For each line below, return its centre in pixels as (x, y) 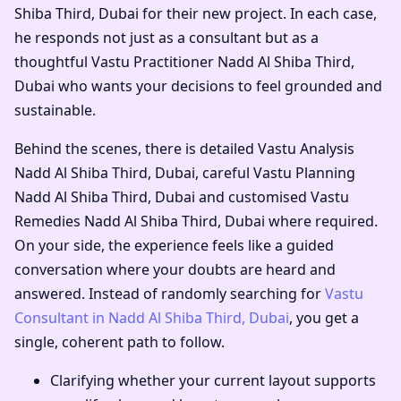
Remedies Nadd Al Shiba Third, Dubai (140, 222)
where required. (321, 222)
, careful (224, 173)
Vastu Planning (304, 173)
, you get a (324, 318)
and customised (253, 197)
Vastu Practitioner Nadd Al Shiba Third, (223, 62)
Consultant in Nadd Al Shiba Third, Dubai (152, 318)
